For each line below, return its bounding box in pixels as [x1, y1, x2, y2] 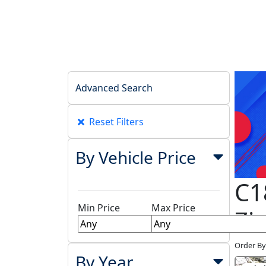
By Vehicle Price [75, 145, 196, 169]
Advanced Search [75, 81, 153, 95]
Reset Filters [89, 115, 144, 128]
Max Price [151, 201, 195, 215]
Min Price [78, 201, 120, 215]
